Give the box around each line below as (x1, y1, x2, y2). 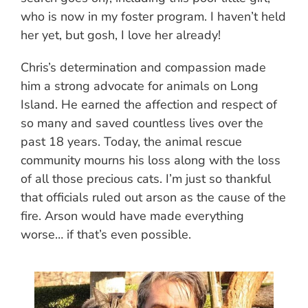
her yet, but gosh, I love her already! (21, 26, 221, 43)
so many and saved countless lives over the (21, 114, 263, 131)
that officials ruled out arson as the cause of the (21, 188, 286, 206)
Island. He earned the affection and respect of (21, 96, 277, 113)
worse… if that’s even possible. (21, 225, 191, 243)
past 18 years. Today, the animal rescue (21, 133, 242, 150)
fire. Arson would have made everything (21, 207, 244, 224)
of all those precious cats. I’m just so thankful (21, 170, 271, 187)
